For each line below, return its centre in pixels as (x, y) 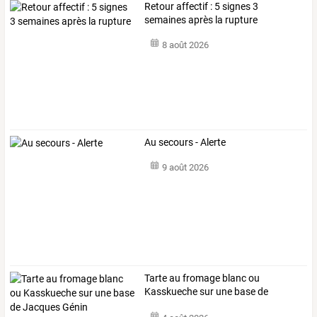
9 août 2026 (185, 168)
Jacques (163, 305)
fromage (201, 278)
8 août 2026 (185, 45)
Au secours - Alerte (185, 142)
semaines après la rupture (201, 19)
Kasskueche (171, 292)
